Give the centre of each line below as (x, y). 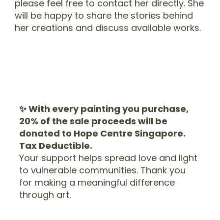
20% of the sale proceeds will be (94, 121)
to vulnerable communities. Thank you (103, 170)
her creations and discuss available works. (108, 27)
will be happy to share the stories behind (104, 15)
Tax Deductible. (56, 146)
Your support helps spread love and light (109, 158)
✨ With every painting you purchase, (104, 109)
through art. (45, 195)
